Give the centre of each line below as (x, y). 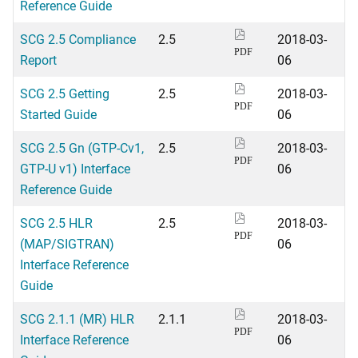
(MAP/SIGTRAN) (67, 243)
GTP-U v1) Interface (75, 168)
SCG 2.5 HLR (56, 223)
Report (38, 60)
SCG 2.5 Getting (65, 93)
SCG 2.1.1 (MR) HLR (77, 318)
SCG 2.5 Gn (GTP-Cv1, (82, 147)
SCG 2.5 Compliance (78, 39)
